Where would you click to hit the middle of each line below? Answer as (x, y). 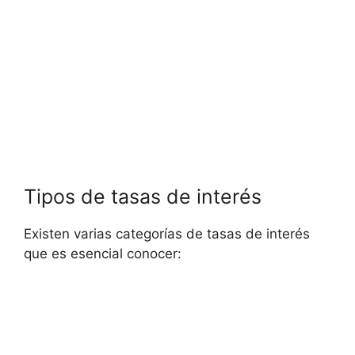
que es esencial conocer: (103, 254)
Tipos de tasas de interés (143, 197)
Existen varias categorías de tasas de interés (167, 234)
